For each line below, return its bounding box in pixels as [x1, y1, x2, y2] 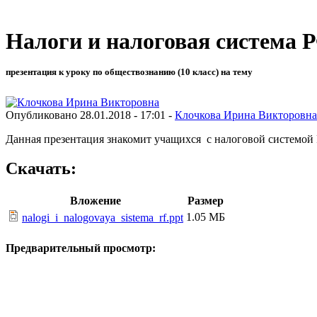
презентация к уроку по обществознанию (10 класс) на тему [6, 67, 253, 78]
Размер [188, 195, 224, 207]
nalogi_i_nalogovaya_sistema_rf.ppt [22, 212, 183, 224]
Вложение [70, 195, 121, 207]
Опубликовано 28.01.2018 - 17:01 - [6, 108, 175, 121]
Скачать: [6, 159, 76, 178]
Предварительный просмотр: [6, 241, 156, 254]
